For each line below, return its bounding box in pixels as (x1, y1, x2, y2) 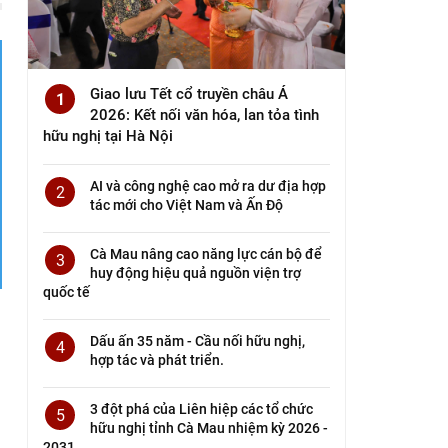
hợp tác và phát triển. (90, 351, 225, 368)
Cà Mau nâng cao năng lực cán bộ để (90, 245, 323, 262)
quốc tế (43, 283, 91, 300)
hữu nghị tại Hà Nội (43, 126, 174, 145)
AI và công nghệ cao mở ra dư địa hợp (90, 177, 327, 194)
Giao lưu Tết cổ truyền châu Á (90, 84, 289, 103)
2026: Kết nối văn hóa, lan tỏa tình (90, 105, 320, 124)
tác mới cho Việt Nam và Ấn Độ (90, 196, 284, 213)
